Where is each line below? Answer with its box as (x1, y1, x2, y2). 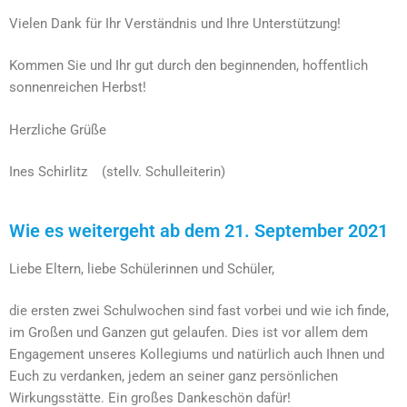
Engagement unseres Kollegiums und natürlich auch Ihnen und (9, 346, 384, 362)
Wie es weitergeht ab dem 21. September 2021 (9, 219, 388, 242)
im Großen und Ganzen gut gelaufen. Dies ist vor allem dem (9, 324, 368, 341)
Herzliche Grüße (9, 121, 106, 138)
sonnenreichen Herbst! (9, 79, 146, 95)
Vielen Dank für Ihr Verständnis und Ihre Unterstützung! (9, 15, 341, 32)
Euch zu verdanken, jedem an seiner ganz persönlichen (9, 368, 338, 384)
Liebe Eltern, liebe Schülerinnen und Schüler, (9, 260, 274, 277)
